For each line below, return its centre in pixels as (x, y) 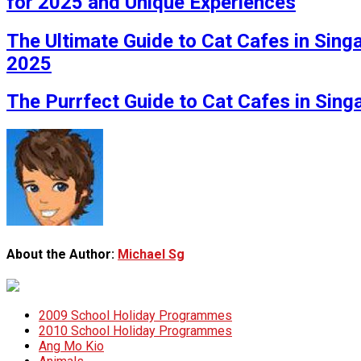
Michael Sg (151, 254)
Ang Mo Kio (71, 346)
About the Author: (62, 254)
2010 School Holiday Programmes (135, 330)
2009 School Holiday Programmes (135, 315)
